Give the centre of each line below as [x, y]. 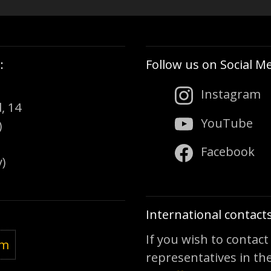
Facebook [226, 152]
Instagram [229, 94]
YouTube [225, 123]
